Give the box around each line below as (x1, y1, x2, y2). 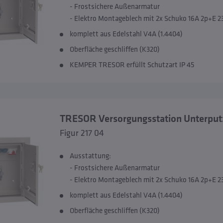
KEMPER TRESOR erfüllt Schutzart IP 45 (69, 60, 194, 69)
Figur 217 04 (59, 127, 104, 138)
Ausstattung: (69, 151, 111, 160)
